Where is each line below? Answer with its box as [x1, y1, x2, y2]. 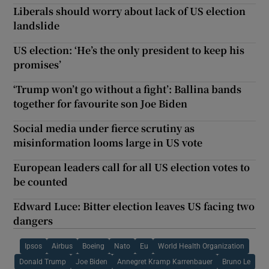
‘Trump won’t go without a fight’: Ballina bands [13, 82, 242, 96]
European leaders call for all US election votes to [13, 160, 250, 174]
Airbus [52, 242, 73, 250]
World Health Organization [158, 242, 244, 250]
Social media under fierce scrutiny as [13, 121, 195, 135]
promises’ [13, 57, 62, 71]
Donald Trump [19, 258, 66, 265]
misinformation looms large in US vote [13, 135, 203, 150]
